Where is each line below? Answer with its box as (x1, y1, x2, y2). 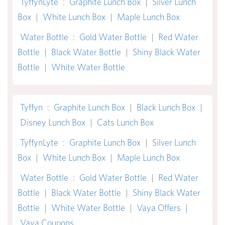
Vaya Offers (137, 202, 181, 213)
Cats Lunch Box (97, 117, 154, 128)
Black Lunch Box (137, 102, 195, 113)
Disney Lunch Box (20, 117, 85, 128)
